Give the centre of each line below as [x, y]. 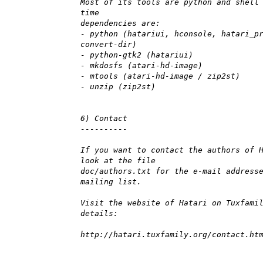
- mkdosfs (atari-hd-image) [141, 66]
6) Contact [104, 119]
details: [99, 214]
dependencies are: [120, 23]
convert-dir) [109, 45]
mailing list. [111, 182]
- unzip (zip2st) [118, 87]
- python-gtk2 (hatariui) [137, 55]
